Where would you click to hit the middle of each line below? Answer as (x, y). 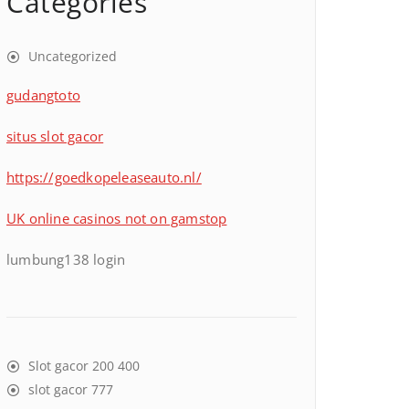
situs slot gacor (55, 136)
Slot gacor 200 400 (84, 366)
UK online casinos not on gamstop (117, 218)
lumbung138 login (66, 259)
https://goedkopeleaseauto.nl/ (104, 177)
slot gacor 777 (71, 389)
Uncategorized (73, 56)
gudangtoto (43, 95)
